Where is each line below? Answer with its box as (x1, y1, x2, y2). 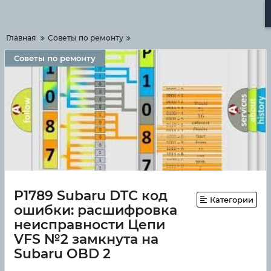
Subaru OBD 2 (14, 246, 111, 262)
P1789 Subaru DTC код (14, 188, 168, 204)
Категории (210, 195, 253, 204)
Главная (6, 33, 36, 42)
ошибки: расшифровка (14, 202, 177, 218)
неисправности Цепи (14, 217, 165, 233)
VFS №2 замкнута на (14, 231, 158, 247)
